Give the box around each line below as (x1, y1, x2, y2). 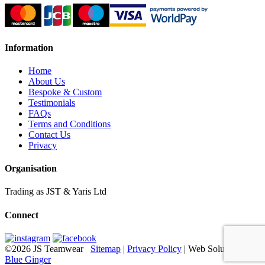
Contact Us (28, 129, 70, 140)
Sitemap (91, 244, 121, 254)
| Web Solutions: (182, 244, 245, 254)
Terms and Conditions (28, 118, 111, 129)
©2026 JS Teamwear (5, 244, 91, 254)
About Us (28, 76, 65, 86)
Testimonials (28, 97, 75, 108)
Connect (5, 209, 38, 220)
